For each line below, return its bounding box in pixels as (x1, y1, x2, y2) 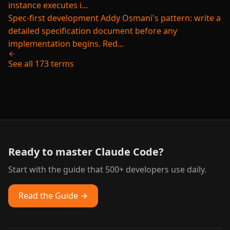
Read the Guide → (18, 190, 88, 201)
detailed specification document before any (8, 25, 177, 36)
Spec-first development (8, 12, 99, 24)
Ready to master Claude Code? (8, 145, 164, 159)
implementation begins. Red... (8, 38, 124, 49)
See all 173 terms (8, 58, 74, 69)
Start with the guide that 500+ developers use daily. (8, 164, 206, 175)
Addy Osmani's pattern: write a (101, 12, 221, 24)
